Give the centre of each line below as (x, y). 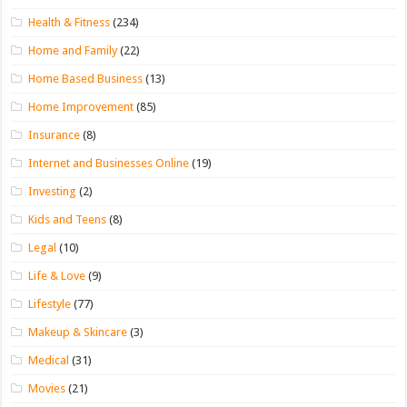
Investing (53, 191)
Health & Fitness (69, 22)
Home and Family (73, 50)
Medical (49, 360)
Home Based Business (86, 78)
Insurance (55, 134)
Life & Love (57, 275)
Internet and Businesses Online (109, 163)
